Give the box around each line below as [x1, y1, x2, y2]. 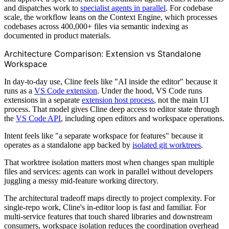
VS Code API [16, 113, 61, 123]
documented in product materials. [4, 31, 111, 40]
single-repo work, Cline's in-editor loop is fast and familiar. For [4, 202, 206, 212]
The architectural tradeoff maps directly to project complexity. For [4, 193, 215, 202]
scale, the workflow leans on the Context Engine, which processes [4, 12, 217, 21]
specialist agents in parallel [80, 3, 166, 12]
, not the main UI [154, 95, 209, 104]
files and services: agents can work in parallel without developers [4, 167, 213, 176]
